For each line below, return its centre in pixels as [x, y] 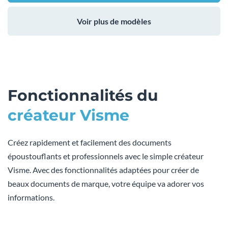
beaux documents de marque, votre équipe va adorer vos [106, 183]
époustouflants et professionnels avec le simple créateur [106, 156]
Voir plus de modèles [114, 21]
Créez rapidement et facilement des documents [90, 142]
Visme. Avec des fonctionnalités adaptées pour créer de [103, 169]
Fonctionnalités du [83, 95]
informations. [31, 197]
